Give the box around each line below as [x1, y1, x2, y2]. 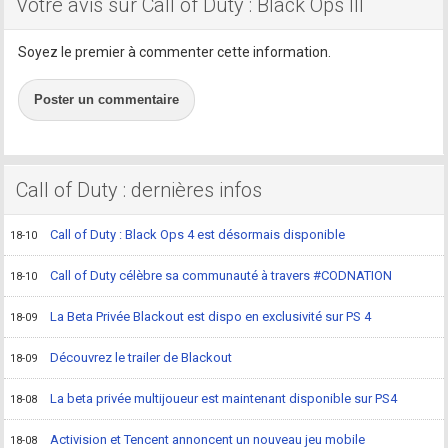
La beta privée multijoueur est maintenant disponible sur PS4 [50, 390, 398, 406]
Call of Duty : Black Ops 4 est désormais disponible [50, 226, 346, 242]
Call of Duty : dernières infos [16, 177, 263, 202]
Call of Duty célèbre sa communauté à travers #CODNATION [50, 267, 393, 283]
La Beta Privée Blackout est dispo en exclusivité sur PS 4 [50, 308, 372, 324]
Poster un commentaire [34, 91, 180, 107]
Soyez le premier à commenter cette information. [18, 43, 332, 60]
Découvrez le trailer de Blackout [50, 349, 233, 365]
